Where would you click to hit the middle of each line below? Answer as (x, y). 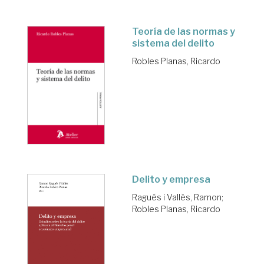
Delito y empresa (171, 179)
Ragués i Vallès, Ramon (177, 197)
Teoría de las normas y (184, 31)
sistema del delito (173, 43)
